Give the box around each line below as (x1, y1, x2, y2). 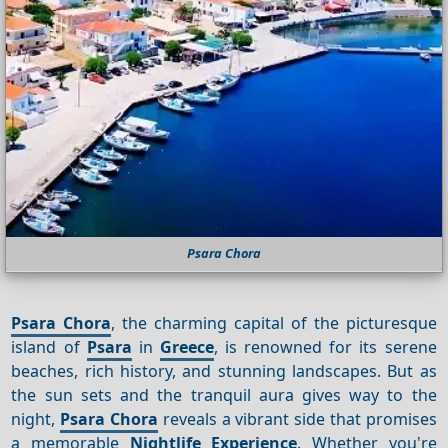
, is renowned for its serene (213, 335, 437, 358)
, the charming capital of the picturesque (111, 311, 437, 334)
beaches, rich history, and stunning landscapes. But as (11, 359, 437, 382)
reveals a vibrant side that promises (157, 407, 437, 430)
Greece (159, 335, 214, 358)
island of (11, 335, 87, 358)
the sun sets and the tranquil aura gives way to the (11, 383, 437, 406)
